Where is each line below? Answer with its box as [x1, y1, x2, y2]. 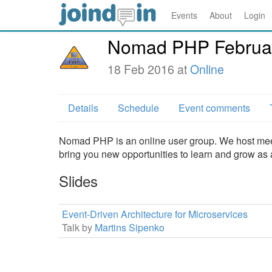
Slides [59, 170, 98, 191]
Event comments [178, 101, 250, 115]
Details [68, 101, 98, 115]
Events [171, 9, 197, 21]
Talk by [62, 220, 92, 234]
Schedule [118, 101, 159, 115]
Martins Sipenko [95, 220, 165, 234]
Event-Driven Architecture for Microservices [62, 207, 248, 221]
